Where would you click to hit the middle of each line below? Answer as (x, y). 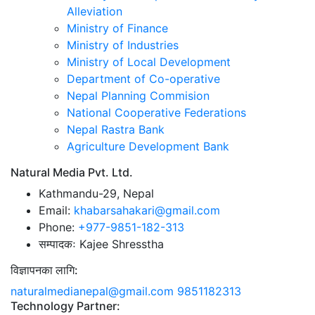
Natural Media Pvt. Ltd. (72, 172)
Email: (54, 210)
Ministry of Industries (123, 45)
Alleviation (95, 11)
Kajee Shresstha (120, 244)
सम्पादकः (57, 244)
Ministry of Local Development (149, 62)
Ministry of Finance (117, 28)
